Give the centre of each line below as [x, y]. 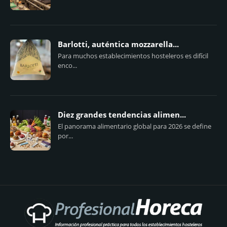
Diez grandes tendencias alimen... [122, 115]
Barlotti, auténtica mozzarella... [118, 45]
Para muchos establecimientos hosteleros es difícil [133, 56]
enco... [67, 66]
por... [65, 136]
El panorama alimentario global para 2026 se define [135, 126]
